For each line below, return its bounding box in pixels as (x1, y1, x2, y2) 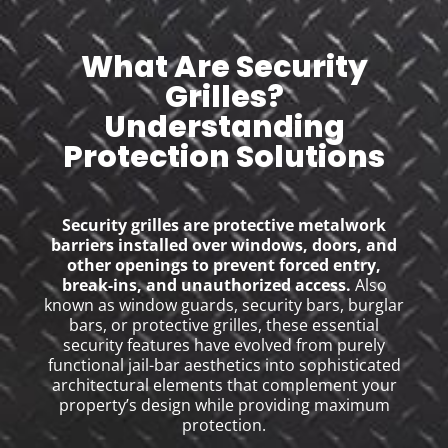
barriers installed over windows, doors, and (51, 234, 397, 257)
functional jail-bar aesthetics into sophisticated (47, 354, 401, 377)
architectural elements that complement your (51, 374, 397, 397)
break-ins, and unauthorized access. (61, 274, 351, 297)
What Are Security (80, 46, 368, 89)
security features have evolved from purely (63, 334, 385, 357)
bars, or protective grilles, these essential (69, 314, 379, 337)
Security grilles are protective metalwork (62, 214, 386, 237)
